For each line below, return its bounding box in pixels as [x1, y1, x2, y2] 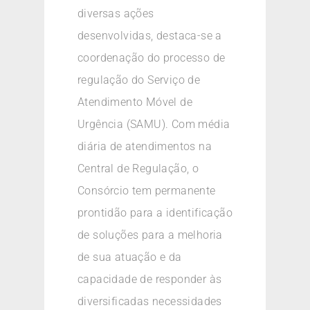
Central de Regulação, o [77, 162, 199, 176]
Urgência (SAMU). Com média [77, 118, 230, 131]
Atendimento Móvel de [77, 95, 192, 109]
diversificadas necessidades [77, 295, 222, 309]
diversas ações [77, 7, 154, 21]
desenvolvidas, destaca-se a [77, 29, 222, 43]
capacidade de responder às [77, 273, 222, 286]
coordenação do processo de [77, 51, 226, 65]
